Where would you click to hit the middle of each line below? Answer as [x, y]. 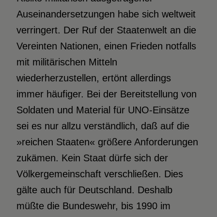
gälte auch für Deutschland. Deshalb [94, 190]
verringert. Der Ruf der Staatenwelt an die [106, 30]
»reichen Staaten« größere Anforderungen [107, 142]
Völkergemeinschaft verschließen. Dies [100, 174]
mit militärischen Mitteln [67, 62]
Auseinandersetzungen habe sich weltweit [106, 14]
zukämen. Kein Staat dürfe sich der [92, 158]
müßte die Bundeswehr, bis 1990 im [93, 206]
